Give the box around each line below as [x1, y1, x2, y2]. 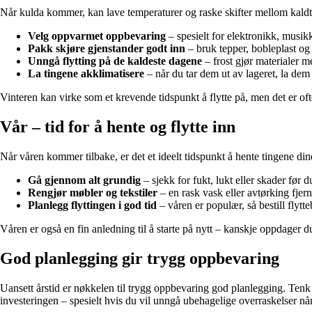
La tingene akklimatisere [28, 68, 144, 80]
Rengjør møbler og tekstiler [28, 187, 157, 199]
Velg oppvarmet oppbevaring [28, 30, 166, 42]
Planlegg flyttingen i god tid [28, 199, 157, 212]
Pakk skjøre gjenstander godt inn [28, 42, 185, 55]
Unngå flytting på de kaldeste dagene [28, 55, 202, 68]
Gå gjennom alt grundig [28, 174, 141, 187]
